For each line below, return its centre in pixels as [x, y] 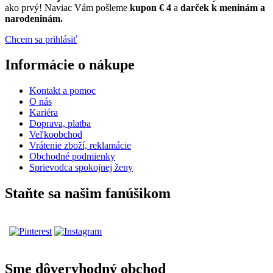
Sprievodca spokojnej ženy [81, 168]
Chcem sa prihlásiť [41, 39]
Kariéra [44, 113]
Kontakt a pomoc [62, 91]
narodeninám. [34, 18]
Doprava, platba [60, 124]
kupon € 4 [152, 7]
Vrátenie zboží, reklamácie [80, 146]
